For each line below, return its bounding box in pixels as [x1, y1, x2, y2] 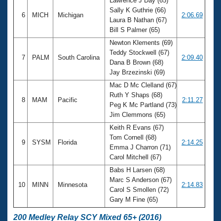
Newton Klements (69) [108, 38, 173, 46]
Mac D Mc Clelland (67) [108, 81, 177, 89]
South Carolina [56, 53, 102, 61]
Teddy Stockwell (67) [108, 48, 169, 56]
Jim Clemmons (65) [108, 110, 167, 118]
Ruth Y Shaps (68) [108, 91, 162, 99]
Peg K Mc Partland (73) [108, 101, 177, 109]
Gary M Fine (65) [108, 195, 160, 203]
